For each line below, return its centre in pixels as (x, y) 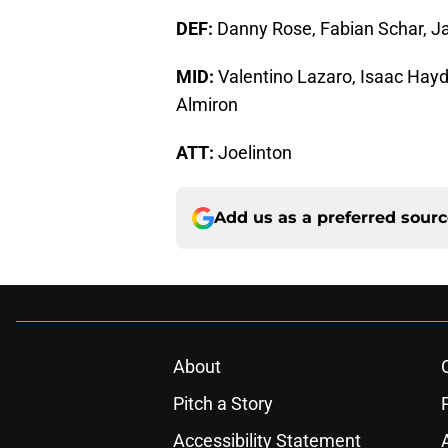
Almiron (207, 105)
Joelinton (255, 153)
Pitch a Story (222, 404)
